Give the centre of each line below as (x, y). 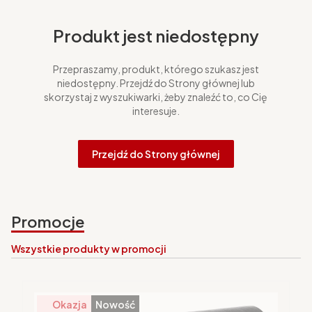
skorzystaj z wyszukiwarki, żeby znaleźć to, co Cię (156, 97)
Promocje (48, 222)
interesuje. (156, 111)
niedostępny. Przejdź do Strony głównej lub (156, 83)
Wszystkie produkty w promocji (89, 249)
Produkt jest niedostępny (156, 36)
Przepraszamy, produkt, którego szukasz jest (156, 69)
